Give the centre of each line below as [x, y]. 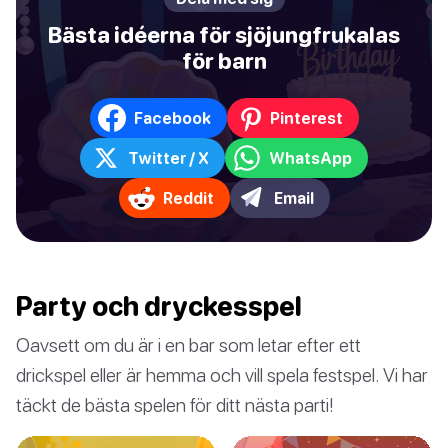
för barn [224, 61]
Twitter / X [168, 157]
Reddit [188, 197]
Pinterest [306, 117]
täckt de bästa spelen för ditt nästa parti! [175, 405]
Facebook [172, 117]
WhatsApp [310, 157]
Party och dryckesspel [159, 306]
